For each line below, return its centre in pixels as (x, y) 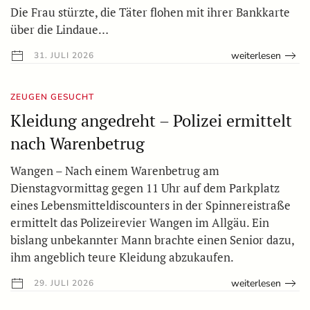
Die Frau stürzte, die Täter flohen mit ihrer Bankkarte (150, 12)
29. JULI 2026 (63, 283)
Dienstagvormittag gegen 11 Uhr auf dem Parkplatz (145, 188)
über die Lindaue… (60, 29)
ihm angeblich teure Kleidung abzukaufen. (122, 257)
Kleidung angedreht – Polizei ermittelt (151, 120)
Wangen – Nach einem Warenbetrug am (115, 170)
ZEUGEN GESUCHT (52, 97)
